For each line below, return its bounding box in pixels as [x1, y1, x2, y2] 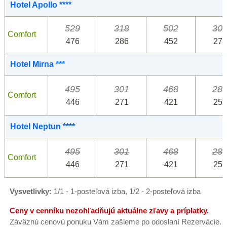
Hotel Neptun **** [10, 122, 75, 131]
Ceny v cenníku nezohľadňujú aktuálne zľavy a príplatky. [10, 206, 209, 215]
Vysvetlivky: [10, 187, 52, 196]
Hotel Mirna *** [10, 60, 65, 69]
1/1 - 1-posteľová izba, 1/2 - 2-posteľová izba [52, 187, 201, 196]
